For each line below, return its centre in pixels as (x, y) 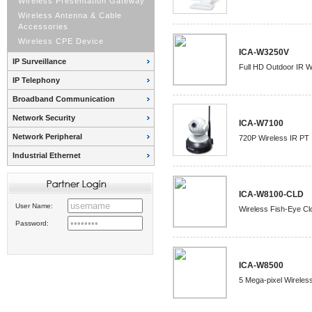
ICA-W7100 (261, 123)
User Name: (34, 206)
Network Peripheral (47, 136)
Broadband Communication (64, 99)
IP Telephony (36, 80)
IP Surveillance (39, 61)
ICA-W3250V (264, 52)
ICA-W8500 (261, 265)
